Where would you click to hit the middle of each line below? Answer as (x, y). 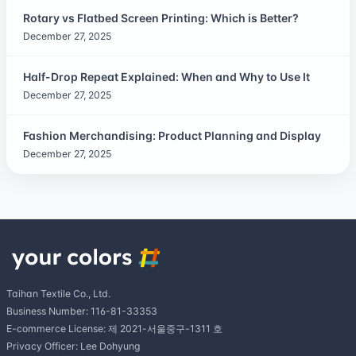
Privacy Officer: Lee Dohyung (73, 346)
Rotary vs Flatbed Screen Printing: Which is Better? (161, 17)
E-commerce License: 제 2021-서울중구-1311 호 (114, 329)
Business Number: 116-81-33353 (82, 311)
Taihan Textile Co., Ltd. (58, 294)
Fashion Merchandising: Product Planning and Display (172, 135)
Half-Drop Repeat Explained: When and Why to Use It (166, 76)
